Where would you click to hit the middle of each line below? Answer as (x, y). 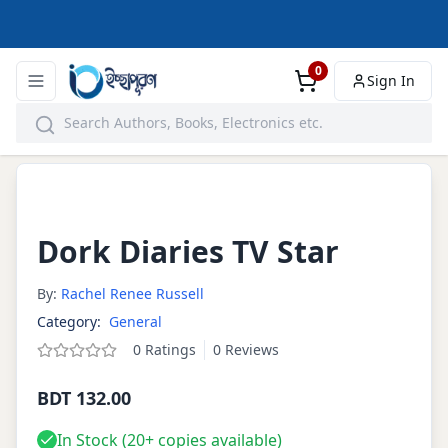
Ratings (168, 349)
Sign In (391, 81)
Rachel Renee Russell (132, 293)
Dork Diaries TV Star (188, 251)
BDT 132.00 (84, 397)
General (135, 321)
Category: (69, 321)
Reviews (250, 349)
